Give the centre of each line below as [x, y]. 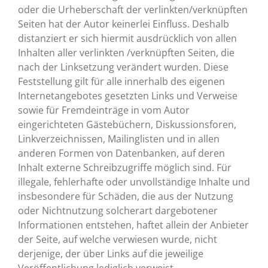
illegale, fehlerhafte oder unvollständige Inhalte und [134, 182]
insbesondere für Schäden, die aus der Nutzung [126, 196]
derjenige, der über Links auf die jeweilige [111, 254]
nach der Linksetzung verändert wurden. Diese [123, 67]
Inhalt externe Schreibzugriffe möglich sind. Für [125, 167]
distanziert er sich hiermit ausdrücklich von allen [127, 38]
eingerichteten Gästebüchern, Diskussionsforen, [127, 124]
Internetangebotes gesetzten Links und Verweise [128, 96]
